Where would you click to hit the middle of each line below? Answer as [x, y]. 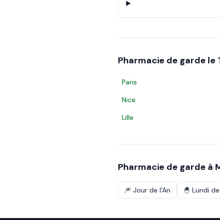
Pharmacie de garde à [166, 167]
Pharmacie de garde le [168, 60]
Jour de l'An [152, 190]
